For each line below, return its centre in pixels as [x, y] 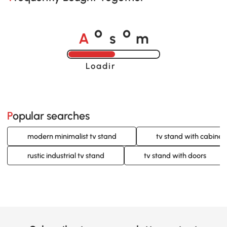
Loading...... [113, 66]
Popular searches [51, 116]
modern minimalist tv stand [72, 137]
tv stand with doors [175, 156]
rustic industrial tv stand [66, 156]
